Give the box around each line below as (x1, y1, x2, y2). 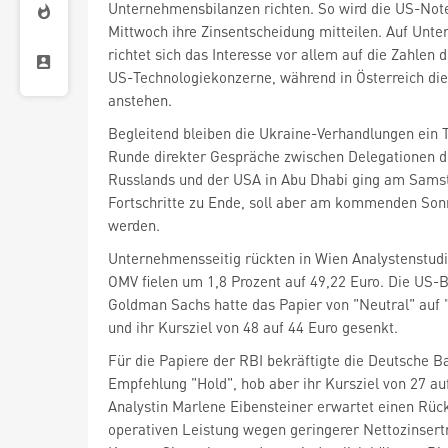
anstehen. (108, 90, 172, 110)
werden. (108, 215, 160, 235)
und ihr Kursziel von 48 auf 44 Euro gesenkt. (108, 317, 398, 337)
